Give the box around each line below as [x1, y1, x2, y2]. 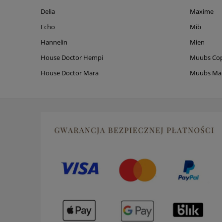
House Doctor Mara [41, 68, 99, 78]
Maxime [190, 7, 214, 16]
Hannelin [41, 38, 67, 47]
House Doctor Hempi [41, 53, 103, 62]
